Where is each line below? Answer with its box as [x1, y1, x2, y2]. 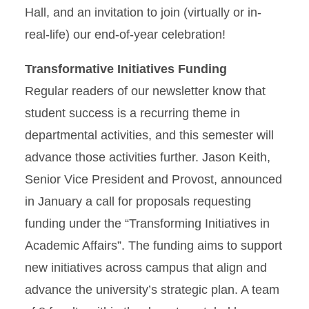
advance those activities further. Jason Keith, [25, 150, 270, 164]
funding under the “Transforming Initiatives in [25, 217, 270, 230]
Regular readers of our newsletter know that [25, 84, 266, 98]
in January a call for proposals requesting [25, 195, 251, 208]
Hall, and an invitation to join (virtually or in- [25, 6, 261, 19]
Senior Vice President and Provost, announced [25, 172, 282, 186]
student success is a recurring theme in [25, 106, 240, 120]
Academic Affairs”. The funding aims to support [25, 239, 282, 252]
